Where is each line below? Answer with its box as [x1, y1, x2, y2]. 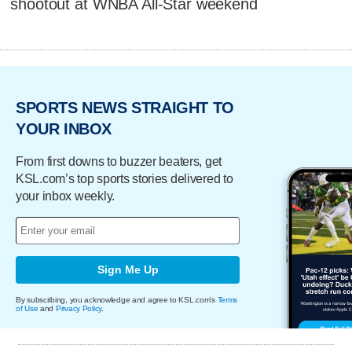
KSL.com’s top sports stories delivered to [16, 171, 233, 185]
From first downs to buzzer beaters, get [16, 154, 222, 168]
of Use [16, 303, 38, 313]
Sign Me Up [97, 263, 159, 277]
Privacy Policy [55, 303, 102, 313]
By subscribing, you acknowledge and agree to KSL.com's [16, 295, 218, 304]
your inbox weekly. [16, 189, 115, 203]
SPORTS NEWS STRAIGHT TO [16, 99, 234, 117]
